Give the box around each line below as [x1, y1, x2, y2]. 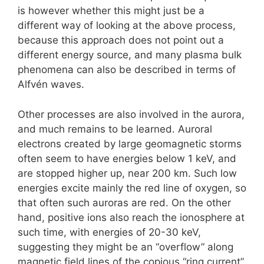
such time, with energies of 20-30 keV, [18, 226, 201, 238]
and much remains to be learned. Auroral [18, 123, 212, 135]
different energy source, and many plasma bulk [18, 49, 242, 61]
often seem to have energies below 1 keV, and [18, 152, 236, 164]
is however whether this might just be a [18, 5, 204, 17]
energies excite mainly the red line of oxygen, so [18, 181, 246, 194]
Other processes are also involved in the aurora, [18, 108, 245, 120]
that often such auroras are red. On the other [18, 196, 231, 209]
